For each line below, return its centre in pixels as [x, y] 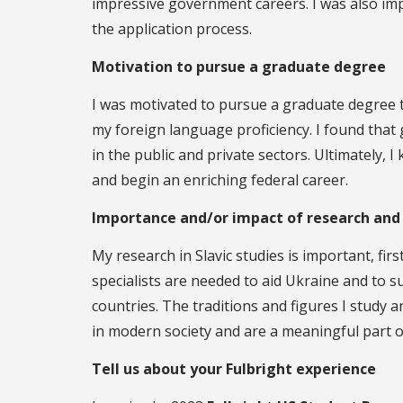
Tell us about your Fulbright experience [234, 369]
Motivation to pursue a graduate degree [239, 67]
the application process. [172, 29]
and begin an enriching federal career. [220, 180]
